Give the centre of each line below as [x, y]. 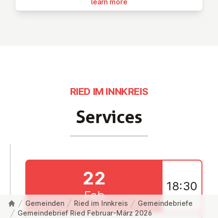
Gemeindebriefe [165, 203]
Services [109, 117]
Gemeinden [45, 203]
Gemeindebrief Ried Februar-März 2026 [85, 213]
